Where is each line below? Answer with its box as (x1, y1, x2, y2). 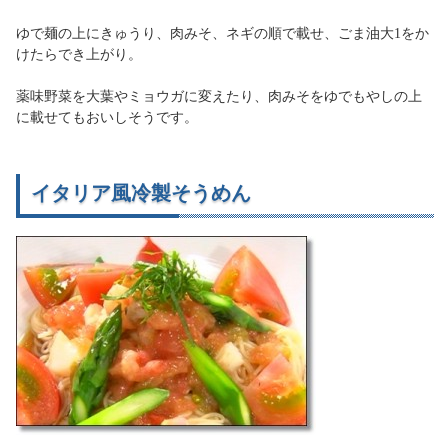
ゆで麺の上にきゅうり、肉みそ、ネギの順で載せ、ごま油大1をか (16, 26, 429, 41)
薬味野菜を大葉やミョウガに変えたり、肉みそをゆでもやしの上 (16, 89, 422, 104)
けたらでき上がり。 (16, 47, 142, 62)
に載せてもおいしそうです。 (16, 110, 198, 125)
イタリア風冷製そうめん (31, 182, 251, 204)
